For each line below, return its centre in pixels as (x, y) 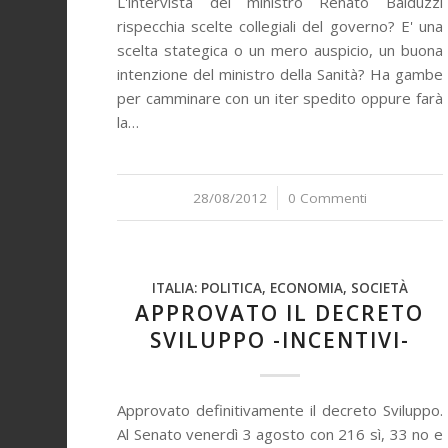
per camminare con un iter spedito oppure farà (280, 98)
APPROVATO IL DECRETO (280, 313)
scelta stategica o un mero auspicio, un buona (280, 50)
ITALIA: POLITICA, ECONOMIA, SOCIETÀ (279, 288)
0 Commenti (327, 198)
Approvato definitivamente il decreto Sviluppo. (280, 410)
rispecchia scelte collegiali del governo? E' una (280, 26)
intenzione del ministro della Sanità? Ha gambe (280, 74)
